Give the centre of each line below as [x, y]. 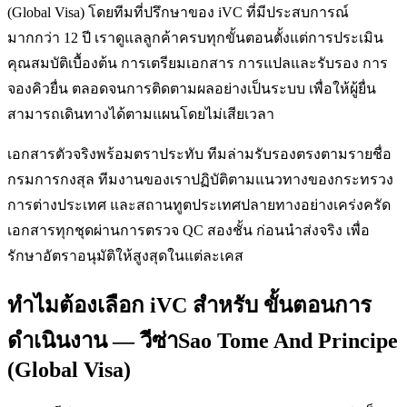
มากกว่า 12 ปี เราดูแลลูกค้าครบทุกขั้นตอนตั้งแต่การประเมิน [195, 38]
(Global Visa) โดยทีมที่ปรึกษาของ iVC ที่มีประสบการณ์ [178, 13]
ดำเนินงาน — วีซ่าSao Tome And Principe [203, 341]
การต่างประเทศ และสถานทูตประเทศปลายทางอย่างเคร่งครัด [199, 205]
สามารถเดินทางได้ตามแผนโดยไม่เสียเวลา [141, 114]
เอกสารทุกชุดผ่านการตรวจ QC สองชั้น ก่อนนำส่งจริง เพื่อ [189, 231]
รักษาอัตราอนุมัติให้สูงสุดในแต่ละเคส [125, 256]
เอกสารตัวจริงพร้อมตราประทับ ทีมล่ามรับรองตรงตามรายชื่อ [199, 154]
